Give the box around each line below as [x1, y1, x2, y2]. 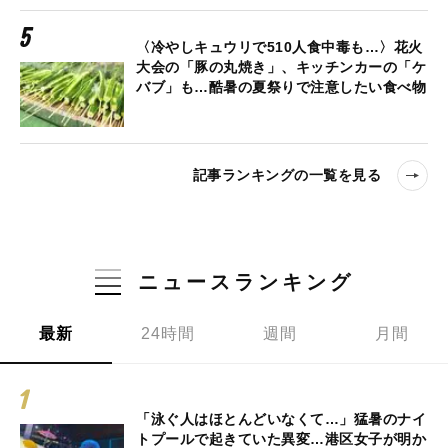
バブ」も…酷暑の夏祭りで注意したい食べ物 [136, 78, 426, 95]
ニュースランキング [137, 270, 354, 293]
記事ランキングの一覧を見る [192, 167, 381, 184]
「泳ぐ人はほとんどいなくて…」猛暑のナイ [136, 410, 426, 427]
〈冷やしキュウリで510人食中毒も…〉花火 [136, 38, 423, 55]
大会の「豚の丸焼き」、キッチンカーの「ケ [136, 58, 426, 75]
